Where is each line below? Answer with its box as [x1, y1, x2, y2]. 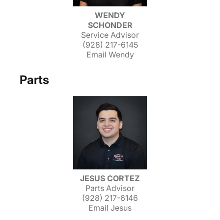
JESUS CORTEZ [80, 173, 140, 183]
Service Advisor [81, 30, 139, 40]
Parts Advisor [85, 183, 135, 193]
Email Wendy [86, 50, 134, 59]
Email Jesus [88, 203, 132, 213]
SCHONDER [87, 20, 133, 30]
